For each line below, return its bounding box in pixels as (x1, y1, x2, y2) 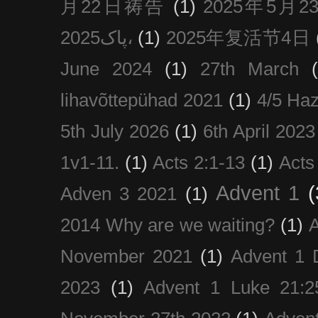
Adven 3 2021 (60, 183, 177, 204)
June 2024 (60, 58, 152, 79)
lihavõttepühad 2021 (60, 89, 223, 110)
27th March (200, 58, 299, 79)
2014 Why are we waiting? (60, 214, 275, 235)
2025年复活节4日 (165, 27, 311, 48)
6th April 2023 (202, 121, 315, 141)
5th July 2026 (60, 121, 169, 141)
